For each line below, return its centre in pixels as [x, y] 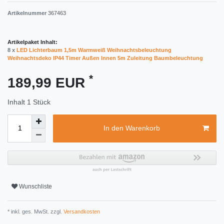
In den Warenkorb [131, 128]
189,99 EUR [48, 82]
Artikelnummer [28, 13]
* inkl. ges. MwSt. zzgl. [35, 211]
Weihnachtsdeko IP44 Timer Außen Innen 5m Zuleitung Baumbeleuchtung [105, 58]
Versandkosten [81, 211]
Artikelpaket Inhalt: [32, 42]
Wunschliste [35, 187]
